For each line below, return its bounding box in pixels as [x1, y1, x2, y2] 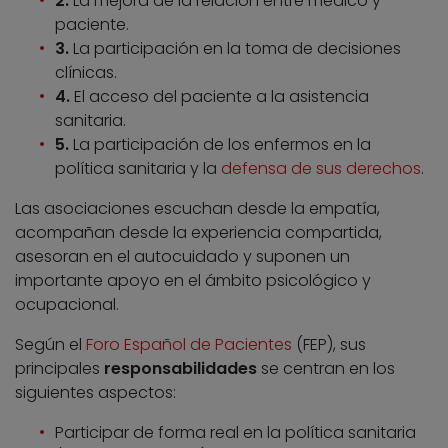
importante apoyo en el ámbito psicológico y [15, 268, 371, 292]
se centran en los [261, 356, 395, 380]
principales [15, 356, 104, 380]
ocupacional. [15, 292, 119, 316]
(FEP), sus [292, 332, 366, 356]
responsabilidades [104, 356, 261, 380]
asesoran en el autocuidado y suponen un [15, 244, 350, 268]
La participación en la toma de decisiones [69, 36, 401, 60]
